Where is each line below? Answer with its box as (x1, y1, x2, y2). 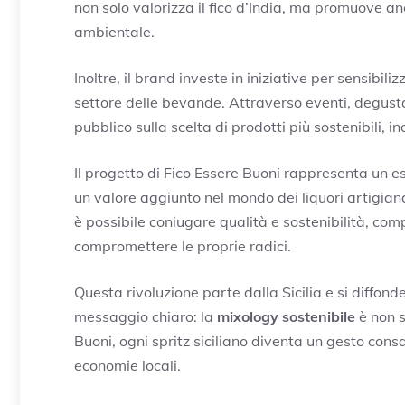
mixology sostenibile (217, 306, 355, 325)
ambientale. (74, 22, 155, 41)
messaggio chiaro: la (74, 306, 217, 325)
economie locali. (74, 355, 181, 374)
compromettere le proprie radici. (74, 236, 291, 255)
